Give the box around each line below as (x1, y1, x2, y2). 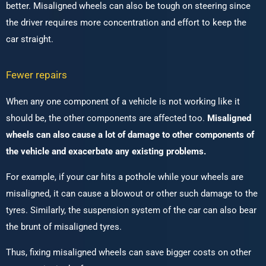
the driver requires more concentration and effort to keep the (6, 17, 246, 28)
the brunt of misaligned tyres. (6, 221, 124, 233)
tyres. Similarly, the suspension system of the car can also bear (6, 205, 256, 216)
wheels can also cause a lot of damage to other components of (6, 129, 254, 141)
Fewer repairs (6, 69, 67, 81)
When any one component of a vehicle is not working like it (6, 96, 240, 107)
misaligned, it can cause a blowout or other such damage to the (6, 188, 258, 199)
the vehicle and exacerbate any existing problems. (6, 146, 206, 157)
